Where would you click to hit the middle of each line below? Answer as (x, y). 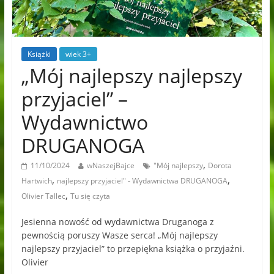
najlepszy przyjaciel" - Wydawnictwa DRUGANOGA (142, 181)
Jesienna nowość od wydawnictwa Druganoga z (117, 222)
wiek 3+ (78, 54)
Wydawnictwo (84, 122)
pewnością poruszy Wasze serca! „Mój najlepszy (119, 235)
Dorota (220, 166)
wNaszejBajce (110, 166)
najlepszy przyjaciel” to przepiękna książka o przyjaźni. (133, 249)
